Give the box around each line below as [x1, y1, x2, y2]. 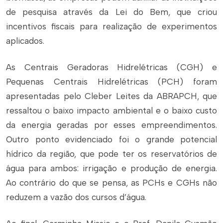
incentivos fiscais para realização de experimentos [6, 21, 217, 31]
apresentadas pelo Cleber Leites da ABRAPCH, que [6, 91, 217, 101]
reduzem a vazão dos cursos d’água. [6, 192, 146, 202]
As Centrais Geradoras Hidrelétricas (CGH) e [6, 62, 217, 72]
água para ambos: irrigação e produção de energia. [6, 163, 217, 173]
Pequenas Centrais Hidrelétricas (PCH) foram [6, 77, 217, 87]
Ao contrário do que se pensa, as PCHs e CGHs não [6, 178, 217, 188]
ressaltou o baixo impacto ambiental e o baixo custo [6, 106, 217, 115]
